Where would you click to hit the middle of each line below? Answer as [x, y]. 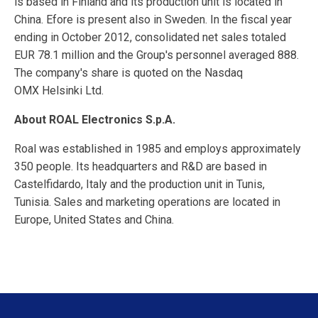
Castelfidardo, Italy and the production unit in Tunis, [139, 185]
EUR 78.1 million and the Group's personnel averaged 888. [157, 55]
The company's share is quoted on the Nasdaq [128, 73]
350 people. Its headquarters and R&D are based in [141, 167]
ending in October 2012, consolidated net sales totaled [150, 38]
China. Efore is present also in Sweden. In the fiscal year [153, 20]
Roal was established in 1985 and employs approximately [158, 149]
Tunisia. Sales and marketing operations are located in [147, 202]
